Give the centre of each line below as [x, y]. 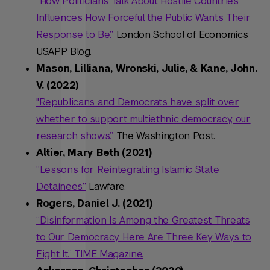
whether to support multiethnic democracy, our [143, 119]
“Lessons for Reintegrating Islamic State [128, 170]
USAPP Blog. [64, 52]
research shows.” [75, 136]
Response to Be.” [75, 35]
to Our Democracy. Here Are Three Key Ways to [144, 237]
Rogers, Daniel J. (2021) [94, 204]
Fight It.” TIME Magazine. [90, 254]
